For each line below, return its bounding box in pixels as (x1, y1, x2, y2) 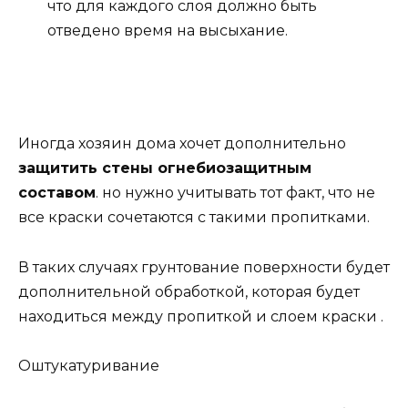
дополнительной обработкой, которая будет (18, 282, 360, 301)
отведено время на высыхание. (47, 22, 288, 40)
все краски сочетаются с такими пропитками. (18, 209, 370, 227)
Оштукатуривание (18, 356, 159, 374)
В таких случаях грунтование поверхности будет (18, 258, 390, 276)
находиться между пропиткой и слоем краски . (18, 307, 383, 325)
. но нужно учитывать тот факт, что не (96, 184, 375, 202)
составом (18, 184, 96, 202)
